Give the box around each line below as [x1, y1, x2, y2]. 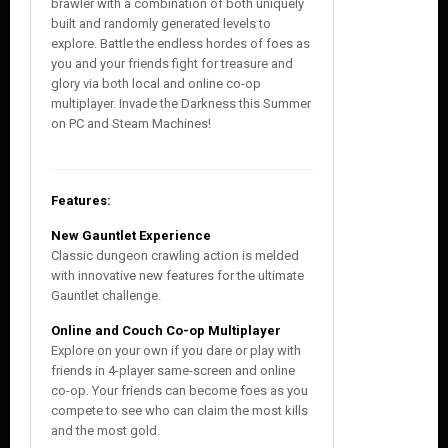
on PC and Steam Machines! [51, 116, 211, 132]
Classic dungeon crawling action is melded [51, 248, 299, 264]
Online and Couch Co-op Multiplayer [51, 323, 281, 339]
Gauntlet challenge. [51, 288, 161, 304]
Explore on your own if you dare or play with [51, 343, 301, 359]
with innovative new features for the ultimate [51, 268, 304, 284]
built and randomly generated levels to [51, 16, 271, 32]
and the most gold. [51, 423, 160, 439]
